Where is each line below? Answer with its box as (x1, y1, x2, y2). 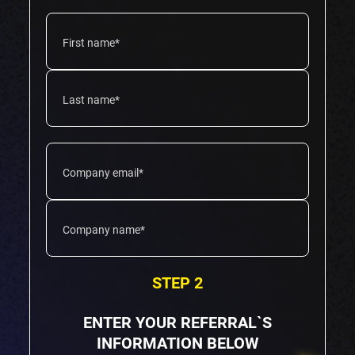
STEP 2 (152, 273, 203, 293)
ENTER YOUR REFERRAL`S (83, 313, 272, 333)
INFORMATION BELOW (97, 334, 258, 353)
